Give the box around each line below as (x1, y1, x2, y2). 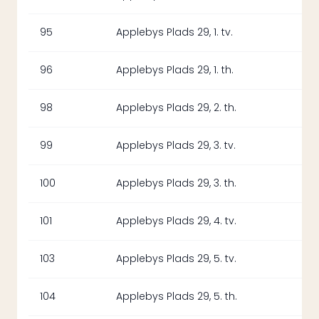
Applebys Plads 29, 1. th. (116, 64, 234, 76)
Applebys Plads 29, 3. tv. (116, 140, 236, 152)
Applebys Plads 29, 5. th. (116, 291, 237, 303)
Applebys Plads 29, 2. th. (116, 102, 236, 114)
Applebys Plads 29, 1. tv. (116, 26, 233, 38)
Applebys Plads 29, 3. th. (116, 177, 236, 189)
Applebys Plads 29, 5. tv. (116, 253, 236, 265)
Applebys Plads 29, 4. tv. (116, 215, 236, 227)
